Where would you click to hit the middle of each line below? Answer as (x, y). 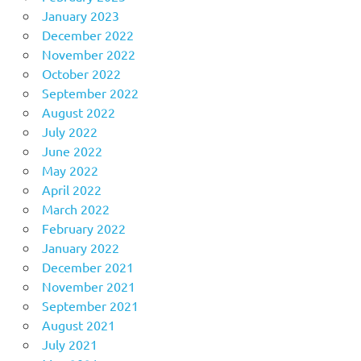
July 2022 (69, 132)
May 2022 (70, 170)
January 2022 (80, 248)
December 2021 (87, 267)
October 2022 (81, 74)
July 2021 (69, 344)
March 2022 (75, 209)
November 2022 (88, 54)
